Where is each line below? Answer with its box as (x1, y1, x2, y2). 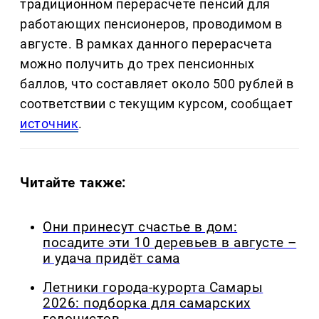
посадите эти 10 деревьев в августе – (43, 235, 297, 251)
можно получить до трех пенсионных (20, 56, 255, 72)
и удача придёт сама (43, 251, 180, 267)
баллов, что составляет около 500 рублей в (20, 76, 294, 92)
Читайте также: (20, 174, 127, 192)
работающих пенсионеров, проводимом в (20, 16, 283, 32)
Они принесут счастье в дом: (43, 219, 238, 236)
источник (20, 116, 79, 132)
